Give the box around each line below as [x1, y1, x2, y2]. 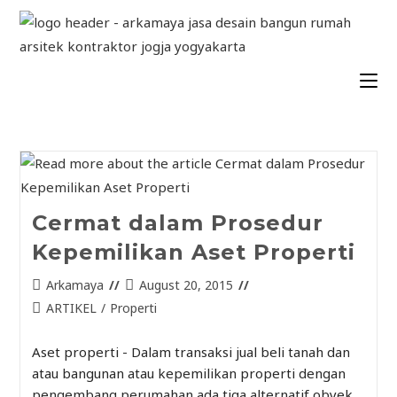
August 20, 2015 [138, 276, 233, 293]
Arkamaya [45, 276, 104, 293]
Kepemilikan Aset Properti [31, 239, 355, 265]
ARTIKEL [45, 300, 97, 316]
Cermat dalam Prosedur [31, 210, 323, 236]
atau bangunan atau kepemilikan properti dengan [31, 364, 346, 382]
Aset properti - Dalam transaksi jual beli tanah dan [31, 343, 350, 361]
